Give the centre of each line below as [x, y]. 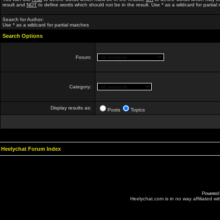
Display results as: [72, 108]
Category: [81, 87]
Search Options [23, 36]
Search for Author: [23, 19]
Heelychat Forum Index [31, 149]
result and [14, 5]
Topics [138, 110]
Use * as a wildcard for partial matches [46, 25]
